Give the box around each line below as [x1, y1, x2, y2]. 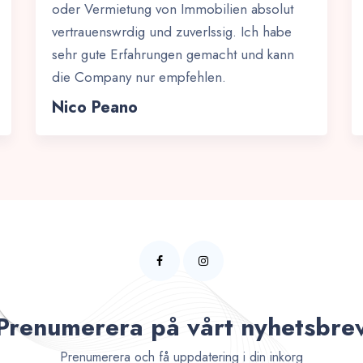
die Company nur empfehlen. [52, 67, 226, 87]
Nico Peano [52, 96, 138, 119]
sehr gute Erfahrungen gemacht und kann [52, 45, 294, 64]
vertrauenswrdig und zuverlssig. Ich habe [52, 22, 292, 41]
